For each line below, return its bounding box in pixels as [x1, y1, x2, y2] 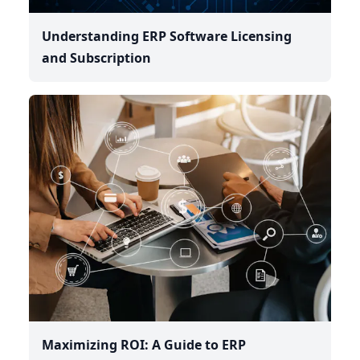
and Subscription [42, 49, 151, 67]
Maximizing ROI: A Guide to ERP [42, 336, 246, 354]
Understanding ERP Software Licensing [42, 27, 292, 46]
